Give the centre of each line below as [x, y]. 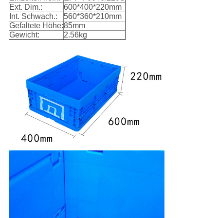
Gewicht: [24, 35]
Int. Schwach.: [33, 17]
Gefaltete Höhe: [36, 26]
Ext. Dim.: [26, 7]
